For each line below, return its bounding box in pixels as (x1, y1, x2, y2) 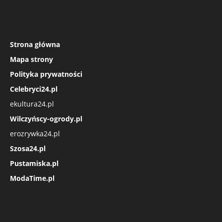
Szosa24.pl (10, 143, 46, 153)
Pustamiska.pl (10, 158, 58, 168)
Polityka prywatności (10, 69, 82, 79)
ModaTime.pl (10, 173, 55, 183)
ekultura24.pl (10, 99, 54, 109)
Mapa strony (10, 54, 53, 64)
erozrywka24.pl (10, 128, 60, 138)
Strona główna (10, 39, 60, 49)
